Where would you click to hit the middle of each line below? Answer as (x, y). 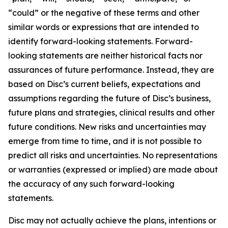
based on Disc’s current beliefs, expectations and (104, 84)
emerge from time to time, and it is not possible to (105, 141)
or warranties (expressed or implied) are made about (113, 169)
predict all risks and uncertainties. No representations (113, 155)
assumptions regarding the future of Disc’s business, (109, 98)
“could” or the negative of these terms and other (104, 13)
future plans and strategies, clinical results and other (111, 112)
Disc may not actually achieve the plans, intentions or (112, 220)
